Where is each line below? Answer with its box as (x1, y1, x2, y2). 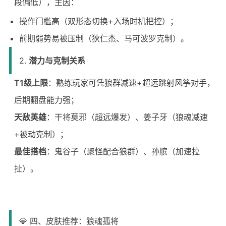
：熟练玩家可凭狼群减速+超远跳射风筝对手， (47, 78, 215, 88)
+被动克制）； (14, 129, 68, 139)
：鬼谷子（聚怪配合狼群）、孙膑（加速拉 (46, 146, 200, 156)
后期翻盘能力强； (14, 95, 79, 105)
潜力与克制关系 (28, 55, 85, 66)
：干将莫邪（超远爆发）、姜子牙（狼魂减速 (46, 112, 208, 122)
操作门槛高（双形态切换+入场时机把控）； (19, 16, 178, 26)
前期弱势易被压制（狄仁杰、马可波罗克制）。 (19, 33, 189, 43)
